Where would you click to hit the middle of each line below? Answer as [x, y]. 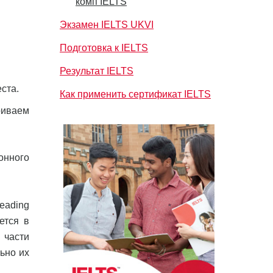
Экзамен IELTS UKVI [107, 25]
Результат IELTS [97, 71]
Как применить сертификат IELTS [135, 94]
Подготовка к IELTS [104, 48]
